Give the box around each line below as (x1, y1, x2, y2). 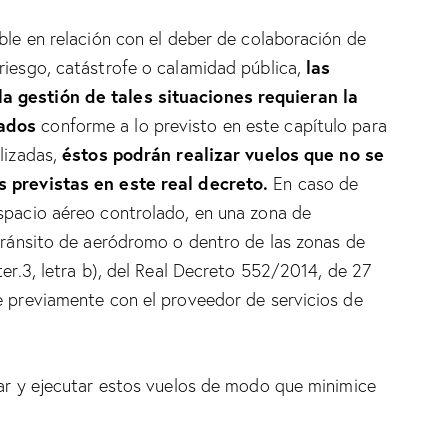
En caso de (268, 171, 359, 195)
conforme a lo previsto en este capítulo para (36, 113, 387, 137)
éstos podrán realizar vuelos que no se (57, 141, 384, 166)
